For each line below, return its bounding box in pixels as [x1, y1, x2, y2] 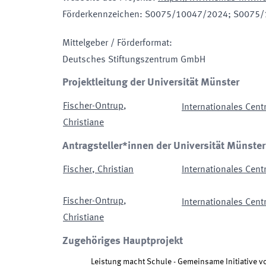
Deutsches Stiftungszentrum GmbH [62, 55, 205, 65]
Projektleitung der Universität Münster [62, 77, 239, 88]
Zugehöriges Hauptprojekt [62, 236, 183, 246]
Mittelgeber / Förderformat [62, 39, 169, 48]
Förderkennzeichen [62, 10, 140, 20]
